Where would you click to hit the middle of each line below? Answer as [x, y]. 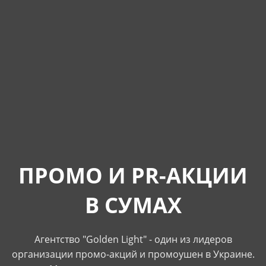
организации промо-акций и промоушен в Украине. [133, 254]
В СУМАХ [133, 205]
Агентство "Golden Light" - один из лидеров [133, 239]
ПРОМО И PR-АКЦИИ [133, 176]
